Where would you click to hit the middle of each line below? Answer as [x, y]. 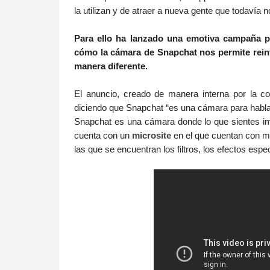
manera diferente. [112, 66]
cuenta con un [103, 135]
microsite [152, 135]
